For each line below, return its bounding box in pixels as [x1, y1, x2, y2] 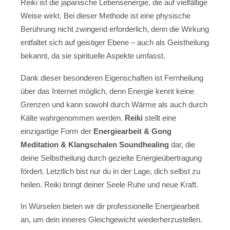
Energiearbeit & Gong [93, 126, 171, 136]
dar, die [169, 140, 195, 149]
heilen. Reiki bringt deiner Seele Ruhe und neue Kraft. [21, 180, 198, 189]
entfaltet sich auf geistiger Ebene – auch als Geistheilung [21, 38, 209, 47]
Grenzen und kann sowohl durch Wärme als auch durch [21, 100, 207, 109]
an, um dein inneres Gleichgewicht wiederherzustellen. [21, 215, 202, 224]
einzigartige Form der [21, 126, 93, 136]
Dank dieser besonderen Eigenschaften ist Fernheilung [21, 73, 203, 82]
